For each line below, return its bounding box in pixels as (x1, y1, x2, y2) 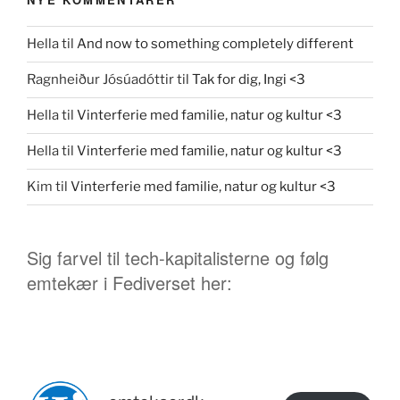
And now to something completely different (77, 36, 354, 53)
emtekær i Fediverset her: (27, 269, 232, 296)
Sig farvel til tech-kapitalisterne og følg (27, 244, 329, 271)
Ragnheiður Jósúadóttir (27, 71, 174, 88)
